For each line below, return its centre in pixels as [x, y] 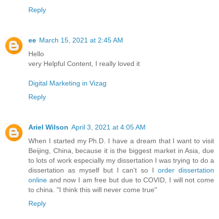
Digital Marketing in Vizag [67, 83]
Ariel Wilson [48, 127]
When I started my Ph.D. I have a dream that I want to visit [121, 141]
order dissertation [186, 170]
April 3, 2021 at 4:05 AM [109, 127]
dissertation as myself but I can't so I [93, 170]
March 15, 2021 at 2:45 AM [81, 40]
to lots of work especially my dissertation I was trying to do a [121, 160]
